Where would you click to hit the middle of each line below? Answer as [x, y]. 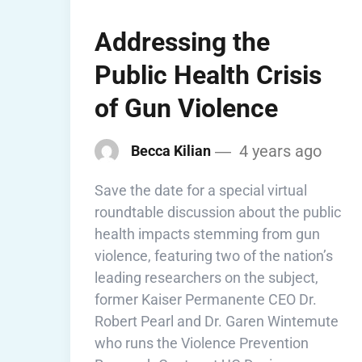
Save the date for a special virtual [201, 190]
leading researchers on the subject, [206, 277]
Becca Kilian [171, 151]
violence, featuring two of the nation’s [214, 255]
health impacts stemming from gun [207, 234]
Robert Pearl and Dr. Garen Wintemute [217, 321]
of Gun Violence [186, 108]
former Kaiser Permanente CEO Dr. [206, 299]
